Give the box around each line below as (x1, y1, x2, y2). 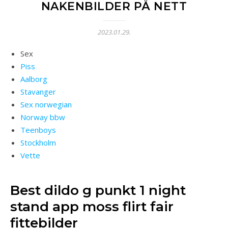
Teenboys (20, 125, 56, 135)
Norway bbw (20, 112, 65, 122)
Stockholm (20, 137, 56, 148)
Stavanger (20, 87, 56, 97)
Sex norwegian (20, 99, 72, 109)
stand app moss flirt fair (10, 198, 174, 215)
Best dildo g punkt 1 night (10, 182, 186, 198)
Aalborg (20, 74, 47, 84)
